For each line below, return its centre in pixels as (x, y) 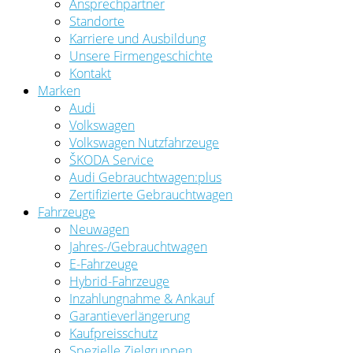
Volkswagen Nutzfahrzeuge (144, 143)
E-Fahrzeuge (104, 264)
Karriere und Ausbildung (137, 39)
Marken (59, 91)
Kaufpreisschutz (113, 333)
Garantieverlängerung (130, 316)
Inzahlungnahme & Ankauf (142, 299)
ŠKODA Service (111, 160)
